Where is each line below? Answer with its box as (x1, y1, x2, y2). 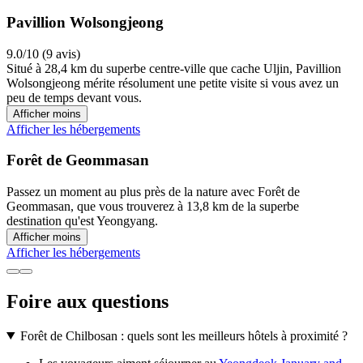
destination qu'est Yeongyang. (6, 213, 158, 228)
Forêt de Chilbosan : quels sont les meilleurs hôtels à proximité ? (19, 328, 348, 343)
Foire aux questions (6, 290, 169, 312)
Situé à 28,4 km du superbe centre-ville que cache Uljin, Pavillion (6, 61, 341, 75)
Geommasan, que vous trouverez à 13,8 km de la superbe (6, 199, 299, 213)
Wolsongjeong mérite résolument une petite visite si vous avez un (6, 75, 339, 90)
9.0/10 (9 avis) (6, 46, 80, 61)
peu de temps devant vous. (6, 90, 142, 105)
